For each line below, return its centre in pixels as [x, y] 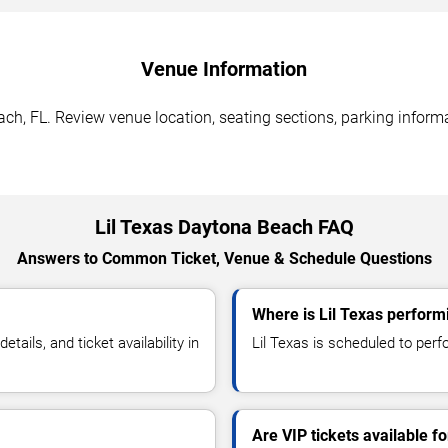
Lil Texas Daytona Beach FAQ [224, 226]
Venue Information [224, 68]
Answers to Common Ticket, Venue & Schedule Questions [224, 258]
